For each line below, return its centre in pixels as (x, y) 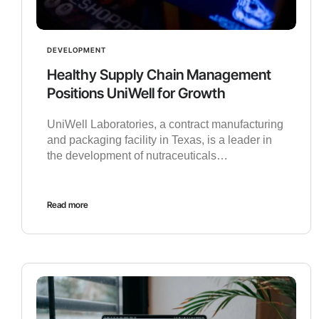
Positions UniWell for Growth (136, 94)
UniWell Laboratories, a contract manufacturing (165, 125)
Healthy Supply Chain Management (159, 75)
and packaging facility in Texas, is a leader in (159, 140)
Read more (68, 205)
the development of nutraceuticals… (137, 156)
